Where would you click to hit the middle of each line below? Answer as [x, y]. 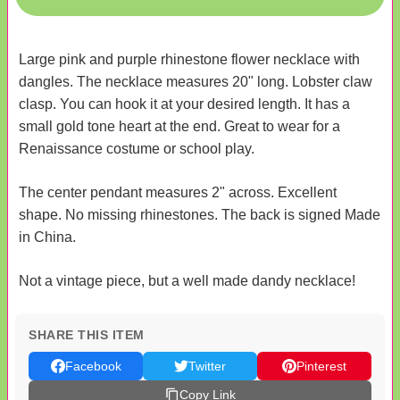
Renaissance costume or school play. [137, 149]
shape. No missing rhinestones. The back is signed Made [200, 215]
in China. [47, 237]
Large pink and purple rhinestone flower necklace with [189, 60]
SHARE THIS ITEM [87, 335]
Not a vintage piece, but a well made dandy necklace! [187, 281]
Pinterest [321, 367]
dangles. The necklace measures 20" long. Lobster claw [196, 82]
